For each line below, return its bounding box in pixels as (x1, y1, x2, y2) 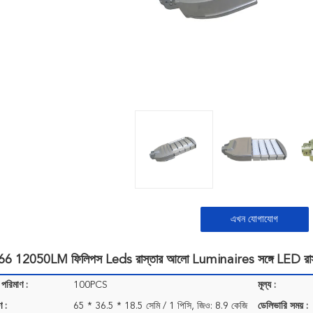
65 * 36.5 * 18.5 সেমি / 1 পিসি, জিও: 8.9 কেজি (73, 301, 247, 311)
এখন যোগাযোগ (231, 214, 278, 224)
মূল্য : (258, 280, 276, 290)
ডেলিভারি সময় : (258, 301, 308, 311)
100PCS (73, 280, 108, 290)
